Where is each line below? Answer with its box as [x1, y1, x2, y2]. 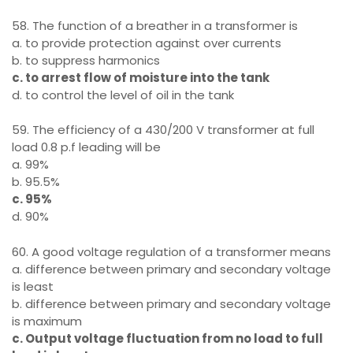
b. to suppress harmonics [12, 51, 160, 69]
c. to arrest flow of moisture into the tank [12, 69, 269, 86]
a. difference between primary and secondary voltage [12, 260, 331, 277]
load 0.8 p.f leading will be [12, 139, 161, 155]
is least [12, 277, 54, 295]
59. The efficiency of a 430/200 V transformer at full [12, 121, 314, 138]
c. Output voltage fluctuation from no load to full [12, 329, 323, 347]
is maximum [12, 312, 82, 329]
